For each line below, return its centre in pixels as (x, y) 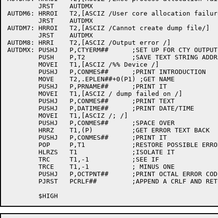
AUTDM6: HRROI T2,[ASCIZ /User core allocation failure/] (21, 13)
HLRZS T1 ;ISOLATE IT (23, 152)
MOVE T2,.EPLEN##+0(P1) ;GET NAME (23, 79)
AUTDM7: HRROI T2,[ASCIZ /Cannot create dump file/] (21, 28)
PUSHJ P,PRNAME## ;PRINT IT (23, 86)
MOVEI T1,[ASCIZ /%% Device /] (23, 64)
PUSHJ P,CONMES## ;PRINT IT (23, 137)
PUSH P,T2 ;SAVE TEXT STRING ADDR (23, 57)
